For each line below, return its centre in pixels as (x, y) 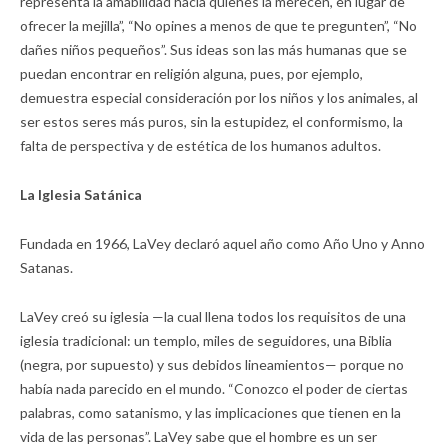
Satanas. (46, 267)
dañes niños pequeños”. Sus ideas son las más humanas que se (213, 49)
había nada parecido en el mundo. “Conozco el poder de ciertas (214, 388)
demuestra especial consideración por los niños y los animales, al (219, 97)
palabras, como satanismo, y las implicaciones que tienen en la (210, 412)
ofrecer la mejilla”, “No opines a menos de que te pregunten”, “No (218, 25)
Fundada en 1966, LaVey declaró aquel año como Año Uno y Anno (222, 243)
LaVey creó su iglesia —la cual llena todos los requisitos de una (213, 316)
